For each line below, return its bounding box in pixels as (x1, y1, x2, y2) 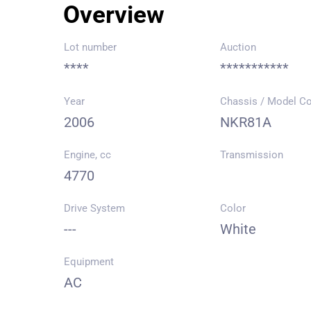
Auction (220, 41, 257, 53)
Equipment (64, 255, 114, 268)
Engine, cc (64, 149, 111, 161)
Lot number (64, 41, 117, 53)
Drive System (64, 202, 125, 215)
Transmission (220, 149, 284, 161)
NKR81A (220, 114, 272, 131)
